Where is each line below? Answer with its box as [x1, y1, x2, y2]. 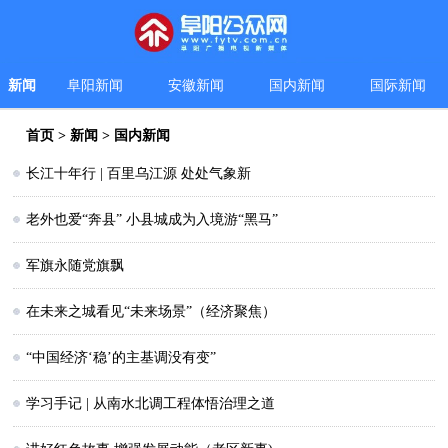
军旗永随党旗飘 [26, 258, 125, 274]
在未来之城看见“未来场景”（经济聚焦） [26, 304, 277, 320]
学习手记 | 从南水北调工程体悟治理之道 [26, 396, 276, 412]
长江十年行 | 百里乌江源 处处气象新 [26, 166, 252, 182]
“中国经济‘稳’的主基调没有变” [26, 350, 217, 366]
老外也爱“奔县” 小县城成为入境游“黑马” [26, 212, 279, 228]
